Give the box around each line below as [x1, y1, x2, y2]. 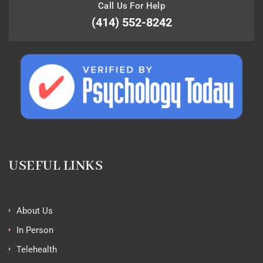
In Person [16, 225, 53, 236]
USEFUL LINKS [9, 157, 103, 175]
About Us [16, 205, 53, 217]
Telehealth [16, 244, 57, 255]
